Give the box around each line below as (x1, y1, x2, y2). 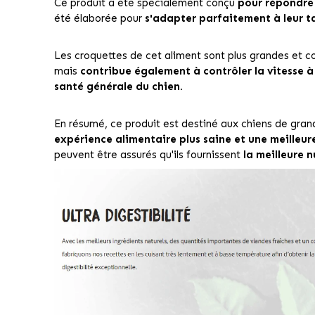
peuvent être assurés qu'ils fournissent (53, 148, 243, 162)
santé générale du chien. (53, 80, 183, 94)
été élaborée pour (53, 12, 145, 25)
